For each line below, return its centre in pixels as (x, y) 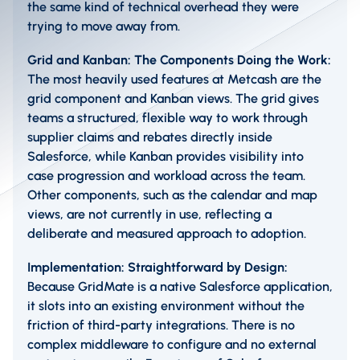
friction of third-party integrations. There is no (161, 325)
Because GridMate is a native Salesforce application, (180, 287)
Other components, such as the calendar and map (172, 195)
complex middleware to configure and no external (172, 345)
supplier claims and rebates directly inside (150, 137)
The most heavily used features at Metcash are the (174, 80)
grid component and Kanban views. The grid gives (173, 99)
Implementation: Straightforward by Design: (157, 268)
